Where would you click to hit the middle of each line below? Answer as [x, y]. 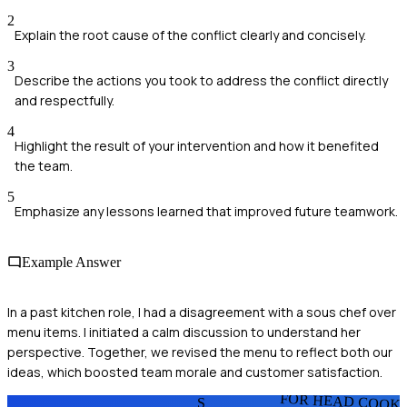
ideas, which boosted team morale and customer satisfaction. [195, 372]
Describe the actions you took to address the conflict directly [201, 81]
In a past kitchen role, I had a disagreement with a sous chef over [202, 312]
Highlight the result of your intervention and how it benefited [197, 146]
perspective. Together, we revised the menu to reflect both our [200, 352]
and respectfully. [65, 101]
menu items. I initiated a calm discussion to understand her [184, 332]
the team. [44, 166]
